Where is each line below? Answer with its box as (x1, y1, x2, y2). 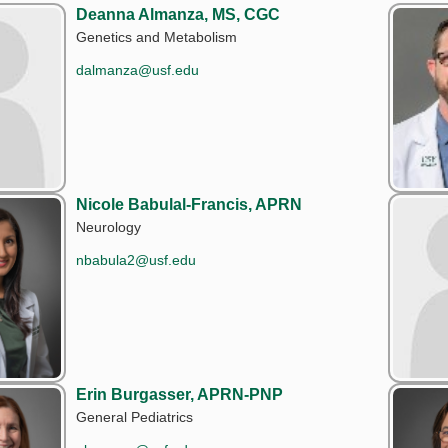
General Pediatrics (76, 408, 193, 425)
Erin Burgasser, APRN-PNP (76, 385, 283, 403)
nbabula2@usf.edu (76, 251, 196, 268)
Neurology (76, 218, 141, 235)
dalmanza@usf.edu (76, 61, 199, 78)
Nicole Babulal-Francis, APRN (76, 195, 302, 213)
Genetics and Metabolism (76, 28, 237, 45)
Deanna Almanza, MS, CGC (76, 5, 280, 23)
